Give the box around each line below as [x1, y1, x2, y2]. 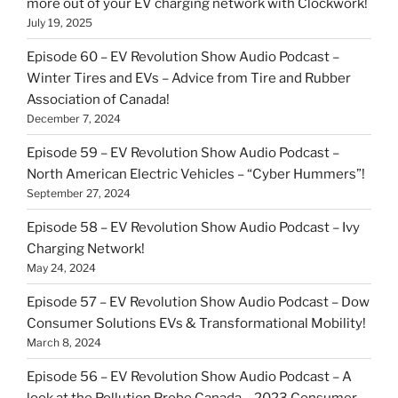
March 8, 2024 [27, 335, 101, 349]
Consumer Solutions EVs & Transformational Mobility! [27, 314, 366, 331]
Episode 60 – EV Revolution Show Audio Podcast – [27, 48, 339, 65]
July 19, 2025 [27, 15, 92, 29]
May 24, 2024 [27, 260, 96, 275]
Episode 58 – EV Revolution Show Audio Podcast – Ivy [27, 219, 360, 235]
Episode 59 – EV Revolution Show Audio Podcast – [27, 144, 339, 161]
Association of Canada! [27, 91, 170, 107]
